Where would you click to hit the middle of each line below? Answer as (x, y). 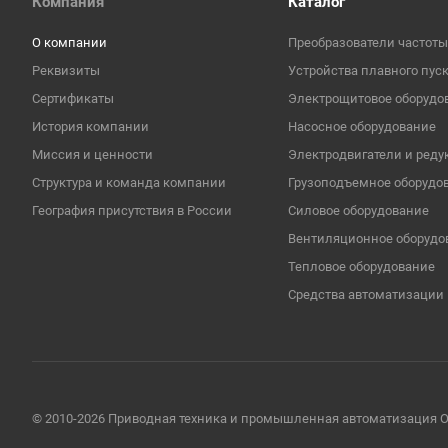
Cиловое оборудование (358, 210)
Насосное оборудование (362, 126)
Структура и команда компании (129, 182)
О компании (69, 42)
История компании (90, 126)
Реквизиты (66, 70)
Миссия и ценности (92, 154)
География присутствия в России (132, 210)
